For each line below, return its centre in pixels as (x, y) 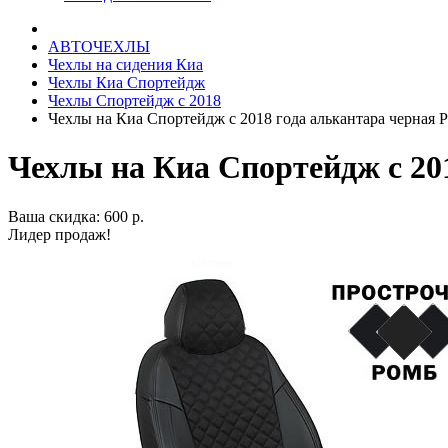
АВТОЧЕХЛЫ (99, 46)
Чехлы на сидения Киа (125, 64)
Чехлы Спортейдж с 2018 (134, 100)
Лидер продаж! (59, 234)
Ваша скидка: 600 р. (76, 216)
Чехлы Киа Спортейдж (126, 82)
